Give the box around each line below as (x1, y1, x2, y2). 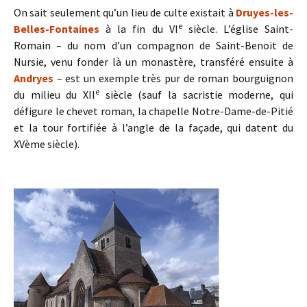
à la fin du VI (99, 22, 178, 36)
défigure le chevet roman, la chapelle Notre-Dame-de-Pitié (14, 104, 293, 119)
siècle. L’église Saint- (182, 22, 293, 36)
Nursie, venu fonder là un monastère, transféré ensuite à (14, 55, 293, 69)
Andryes (14, 71, 53, 86)
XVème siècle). (14, 137, 79, 151)
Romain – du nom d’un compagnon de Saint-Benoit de (14, 38, 293, 53)
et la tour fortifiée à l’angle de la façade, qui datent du (14, 121, 293, 135)
